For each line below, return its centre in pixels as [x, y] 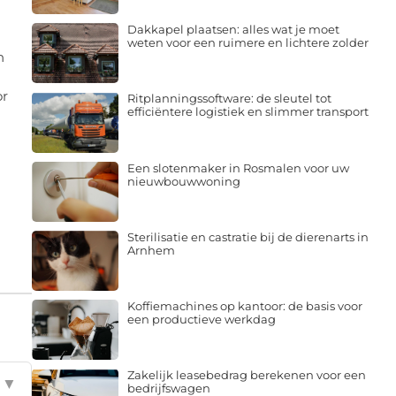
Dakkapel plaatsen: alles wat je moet [233, 30]
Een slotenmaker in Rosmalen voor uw [238, 168]
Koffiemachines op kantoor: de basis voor [244, 306]
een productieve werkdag [201, 320]
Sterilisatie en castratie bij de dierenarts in [247, 236]
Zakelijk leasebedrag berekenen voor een [246, 375]
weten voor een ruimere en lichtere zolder [247, 43]
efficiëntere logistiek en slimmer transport [247, 112]
